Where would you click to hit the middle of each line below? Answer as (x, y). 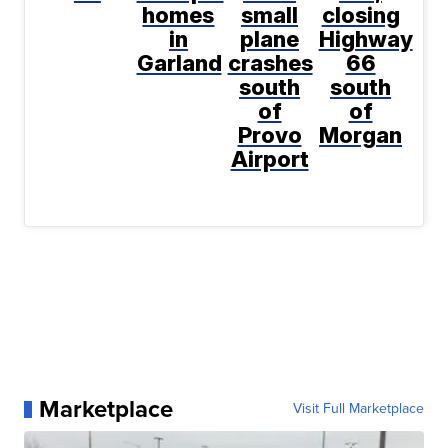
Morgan (361, 135)
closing (360, 15)
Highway (365, 39)
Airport (269, 159)
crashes (270, 63)
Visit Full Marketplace (358, 409)
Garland (179, 63)
